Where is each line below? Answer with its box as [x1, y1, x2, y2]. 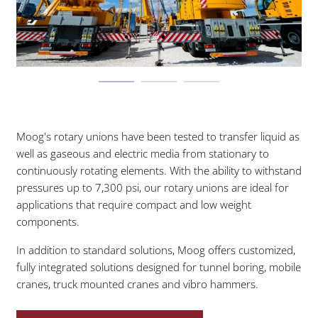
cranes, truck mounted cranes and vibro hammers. [16, 276, 261, 291]
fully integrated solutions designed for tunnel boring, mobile [16, 259, 301, 274]
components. [16, 214, 79, 229]
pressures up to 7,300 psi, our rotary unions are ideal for [16, 180, 289, 194]
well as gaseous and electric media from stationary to [16, 146, 269, 160]
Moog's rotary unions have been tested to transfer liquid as [16, 128, 300, 143]
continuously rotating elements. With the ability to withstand [16, 163, 302, 177]
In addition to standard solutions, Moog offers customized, [16, 242, 295, 257]
